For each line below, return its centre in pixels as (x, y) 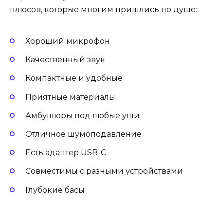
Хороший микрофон (68, 41)
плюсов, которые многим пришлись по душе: (103, 9)
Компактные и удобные (74, 78)
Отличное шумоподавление (83, 134)
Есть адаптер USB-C (66, 153)
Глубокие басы (55, 190)
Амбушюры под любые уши (82, 115)
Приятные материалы (70, 97)
